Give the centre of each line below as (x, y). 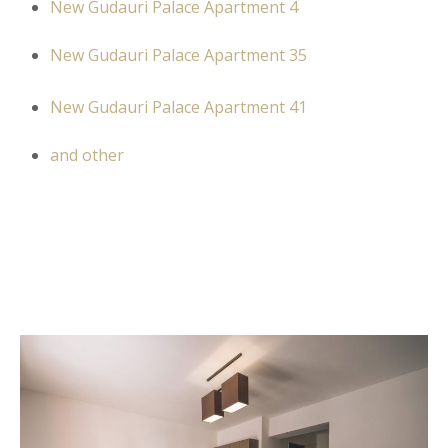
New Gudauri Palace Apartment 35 (178, 55)
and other (87, 155)
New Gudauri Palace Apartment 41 (178, 107)
